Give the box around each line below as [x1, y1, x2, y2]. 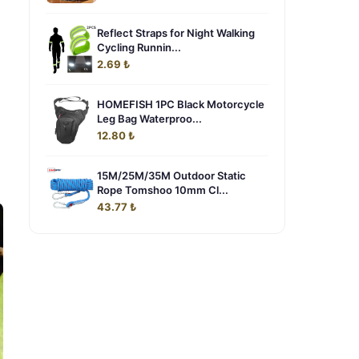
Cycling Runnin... [97, 41, 181, 54]
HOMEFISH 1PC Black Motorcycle [97, 98, 264, 111]
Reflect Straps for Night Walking [97, 26, 255, 39]
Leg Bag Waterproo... [97, 112, 202, 125]
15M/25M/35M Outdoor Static [97, 169, 246, 182]
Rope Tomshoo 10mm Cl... [97, 184, 228, 196]
